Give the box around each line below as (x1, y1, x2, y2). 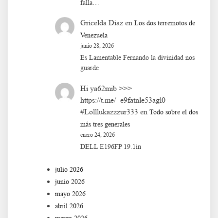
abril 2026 (55, 202, 83, 210)
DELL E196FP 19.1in (80, 143, 141, 151)
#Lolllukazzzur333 (80, 108, 138, 116)
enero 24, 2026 (80, 131, 115, 139)
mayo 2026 (55, 190, 86, 198)
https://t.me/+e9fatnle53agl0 (80, 96, 165, 105)
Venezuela (80, 32, 108, 39)
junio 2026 (55, 178, 85, 186)
